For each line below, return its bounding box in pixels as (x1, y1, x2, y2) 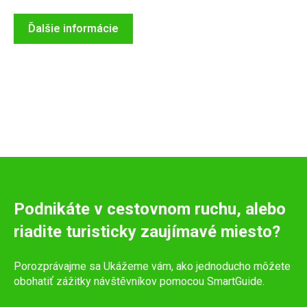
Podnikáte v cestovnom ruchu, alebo (14, 199, 286, 219)
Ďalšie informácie (28, 21, 119, 35)
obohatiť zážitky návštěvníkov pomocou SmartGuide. (14, 274, 265, 288)
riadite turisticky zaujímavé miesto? (14, 222, 280, 242)
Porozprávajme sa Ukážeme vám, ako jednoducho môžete (14, 259, 291, 273)
